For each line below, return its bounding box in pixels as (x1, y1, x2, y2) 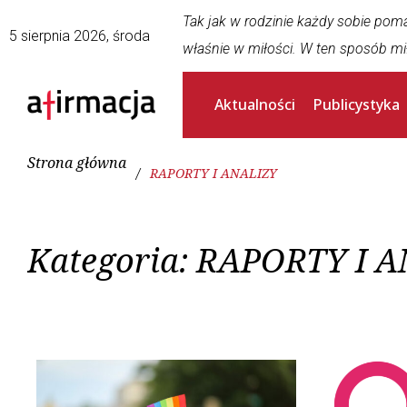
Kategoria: (27, 238, 196, 283)
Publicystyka (313, 94, 401, 114)
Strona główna (27, 153, 126, 174)
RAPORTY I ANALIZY (150, 164, 277, 183)
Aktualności (214, 94, 296, 114)
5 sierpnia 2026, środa (9, 27, 150, 45)
